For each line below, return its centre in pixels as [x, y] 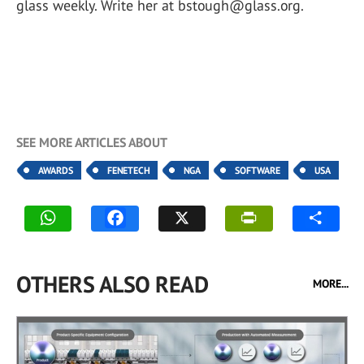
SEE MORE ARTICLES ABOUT [92, 142]
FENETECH [128, 170]
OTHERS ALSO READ [112, 284]
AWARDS [56, 170]
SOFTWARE [258, 170]
